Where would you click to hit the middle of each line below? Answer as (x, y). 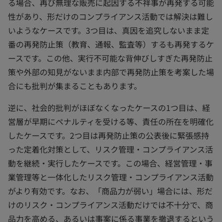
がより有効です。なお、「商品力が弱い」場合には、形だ (110, 191)
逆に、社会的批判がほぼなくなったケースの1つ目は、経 (109, 107)
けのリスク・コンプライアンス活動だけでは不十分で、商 (111, 204)
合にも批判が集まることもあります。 (75, 85)
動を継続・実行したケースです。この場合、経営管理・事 (110, 163)
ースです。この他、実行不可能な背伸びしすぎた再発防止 (110, 58)
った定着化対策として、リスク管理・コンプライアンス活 (111, 149)
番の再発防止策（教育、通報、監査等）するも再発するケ (111, 44)
